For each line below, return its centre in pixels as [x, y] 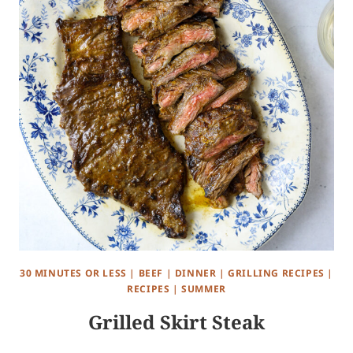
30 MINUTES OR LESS [73, 273]
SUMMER [204, 289]
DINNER [195, 273]
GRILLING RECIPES [276, 273]
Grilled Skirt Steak [176, 322]
